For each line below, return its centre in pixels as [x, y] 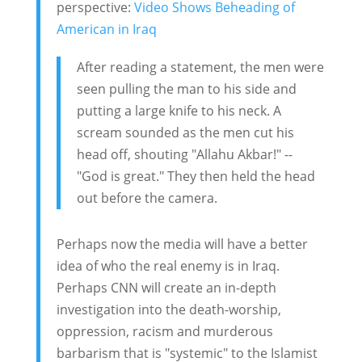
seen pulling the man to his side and [186, 88]
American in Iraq [106, 29]
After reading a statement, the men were [200, 67]
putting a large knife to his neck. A [179, 110]
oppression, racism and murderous [164, 331]
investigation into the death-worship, [168, 309]
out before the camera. [147, 198]
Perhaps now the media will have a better [182, 244]
